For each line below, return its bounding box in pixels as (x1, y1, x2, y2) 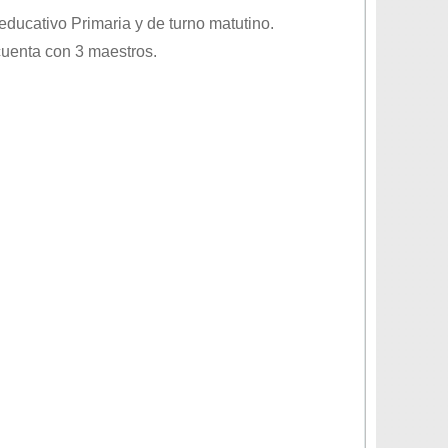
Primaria (71, 15, 131, 32)
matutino (209, 15, 270, 32)
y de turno (131, 15, 209, 32)
